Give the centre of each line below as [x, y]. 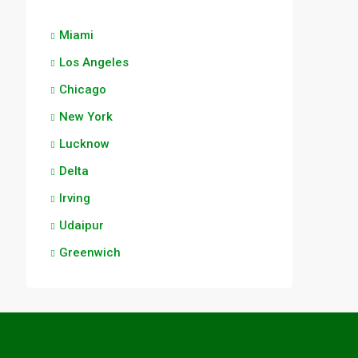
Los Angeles [94, 62]
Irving [75, 198]
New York [86, 116]
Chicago [83, 89]
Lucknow [84, 143]
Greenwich [90, 252]
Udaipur [82, 225]
